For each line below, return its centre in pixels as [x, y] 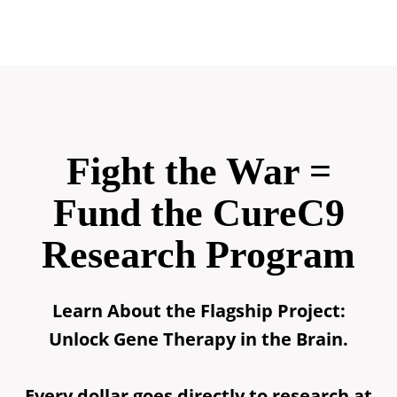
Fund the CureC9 [198, 213]
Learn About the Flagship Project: [198, 311]
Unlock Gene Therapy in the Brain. [198, 339]
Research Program [198, 255]
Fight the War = [198, 171]
